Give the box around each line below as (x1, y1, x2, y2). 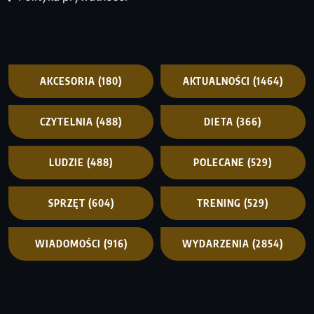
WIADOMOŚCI (34, 238, 101, 250)
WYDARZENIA (182, 238, 250, 250)
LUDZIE (49, 156, 85, 169)
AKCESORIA (40, 75, 96, 88)
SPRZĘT (48, 197, 86, 210)
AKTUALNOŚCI (182, 75, 250, 88)
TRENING (197, 197, 242, 210)
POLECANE (193, 156, 245, 169)
